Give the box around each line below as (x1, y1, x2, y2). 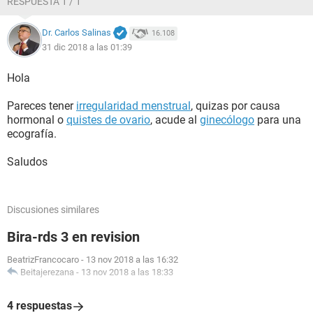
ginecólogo (200, 113, 254, 126)
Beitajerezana (20, 267, 74, 277)
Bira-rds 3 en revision (7, 228, 140, 245)
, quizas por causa (191, 99, 280, 112)
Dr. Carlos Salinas (42, 27, 111, 38)
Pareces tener (7, 99, 76, 112)
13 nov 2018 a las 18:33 (81, 267, 173, 277)
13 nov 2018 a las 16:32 (86, 254, 178, 265)
